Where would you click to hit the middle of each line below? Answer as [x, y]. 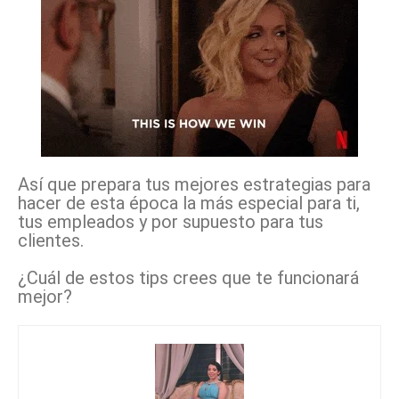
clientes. [51, 240]
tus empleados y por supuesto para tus [171, 221]
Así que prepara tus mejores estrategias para [194, 184]
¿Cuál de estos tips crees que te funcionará [188, 277]
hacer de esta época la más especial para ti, [189, 203]
